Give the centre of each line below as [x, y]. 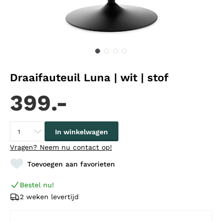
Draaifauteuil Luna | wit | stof [89, 78]
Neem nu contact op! [76, 147]
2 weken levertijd [49, 197]
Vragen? [25, 147]
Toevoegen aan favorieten [71, 164]
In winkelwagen [82, 132]
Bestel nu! [37, 185]
